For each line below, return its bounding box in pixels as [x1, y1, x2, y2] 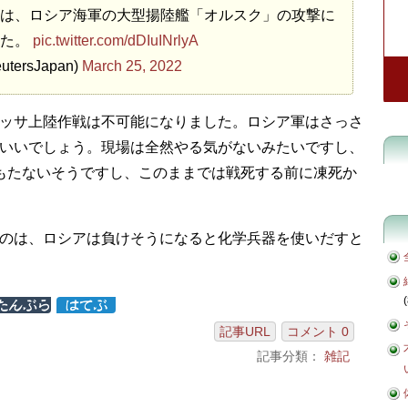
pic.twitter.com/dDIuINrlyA [33, 32, 199, 48]
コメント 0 [287, 323, 349, 339]
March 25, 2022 [82, 57, 182, 74]
